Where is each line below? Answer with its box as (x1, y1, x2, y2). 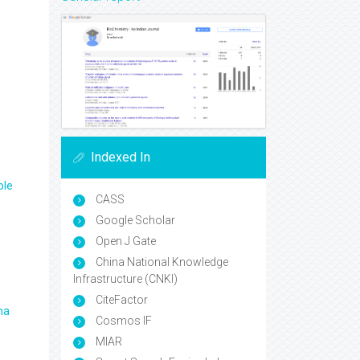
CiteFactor (93, 293, 148, 307)
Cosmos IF (93, 314, 152, 328)
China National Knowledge (93, 256, 228, 269)
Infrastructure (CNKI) (73, 272, 178, 286)
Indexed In (91, 149, 150, 166)
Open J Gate (93, 235, 156, 248)
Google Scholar (93, 214, 175, 227)
